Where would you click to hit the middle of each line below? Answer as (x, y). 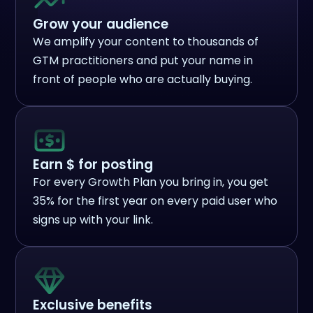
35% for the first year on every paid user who (155, 201)
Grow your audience (101, 24)
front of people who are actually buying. (143, 79)
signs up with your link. (93, 220)
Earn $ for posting (93, 165)
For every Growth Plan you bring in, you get (151, 182)
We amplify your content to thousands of (146, 42)
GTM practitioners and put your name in (143, 60)
